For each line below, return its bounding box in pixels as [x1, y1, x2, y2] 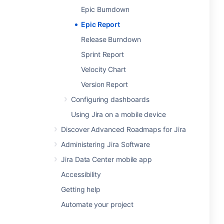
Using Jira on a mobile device [71, 110, 166, 118]
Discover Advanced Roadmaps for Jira [61, 125, 186, 133]
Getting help [61, 185, 101, 193]
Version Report [81, 80, 128, 88]
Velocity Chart [81, 65, 126, 73]
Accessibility [61, 170, 101, 178]
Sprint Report [81, 50, 124, 58]
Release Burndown [81, 35, 141, 43]
